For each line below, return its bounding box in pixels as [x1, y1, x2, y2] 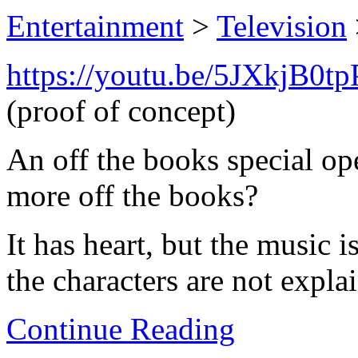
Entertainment [6, 8, 184, 43]
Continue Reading [6, 311, 235, 346]
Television [217, 8, 347, 43]
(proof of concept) [6, 93, 236, 128]
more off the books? [6, 177, 258, 213]
